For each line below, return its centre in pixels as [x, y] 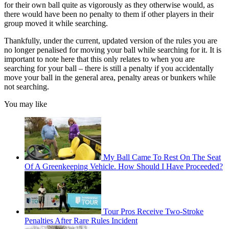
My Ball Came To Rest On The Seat [162, 157]
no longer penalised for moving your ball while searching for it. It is [113, 50]
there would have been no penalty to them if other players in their [109, 14]
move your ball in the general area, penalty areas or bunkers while [110, 78]
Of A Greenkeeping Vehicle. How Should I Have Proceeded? [124, 167]
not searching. [27, 87]
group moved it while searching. [56, 24]
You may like [26, 104]
